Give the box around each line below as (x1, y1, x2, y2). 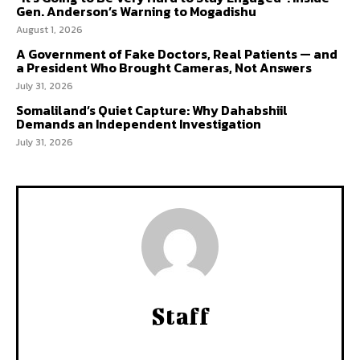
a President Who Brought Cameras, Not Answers (16, 57, 312, 77)
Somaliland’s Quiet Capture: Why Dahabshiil (16, 100, 288, 120)
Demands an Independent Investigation (16, 113, 264, 133)
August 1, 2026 (16, 22, 83, 37)
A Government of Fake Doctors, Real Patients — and (16, 43, 337, 63)
